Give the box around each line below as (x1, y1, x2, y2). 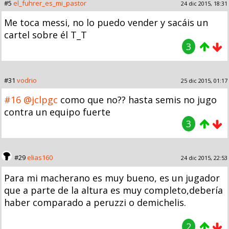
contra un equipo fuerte (4, 105, 110, 118)
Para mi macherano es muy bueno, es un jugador (4, 171, 220, 184)
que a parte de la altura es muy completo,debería (4, 184, 223, 196)
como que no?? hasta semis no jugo (58, 93, 217, 106)
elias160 (27, 152, 53, 162)
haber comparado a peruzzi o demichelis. (4, 196, 186, 209)
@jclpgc (24, 93, 58, 106)
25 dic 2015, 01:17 (181, 76, 227, 84)
